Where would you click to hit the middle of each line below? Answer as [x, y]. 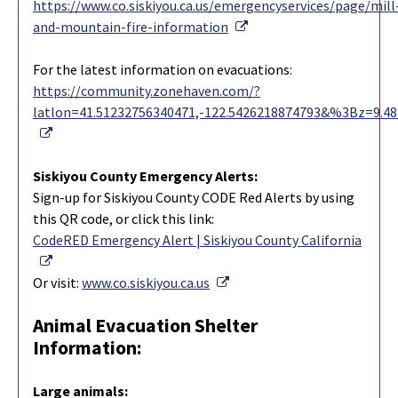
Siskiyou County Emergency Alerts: [145, 176]
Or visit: [57, 283]
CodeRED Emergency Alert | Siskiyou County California [197, 240]
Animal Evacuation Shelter [145, 326]
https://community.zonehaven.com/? [147, 91]
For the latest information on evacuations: [163, 70]
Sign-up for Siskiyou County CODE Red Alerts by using [194, 198]
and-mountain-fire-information [131, 27]
